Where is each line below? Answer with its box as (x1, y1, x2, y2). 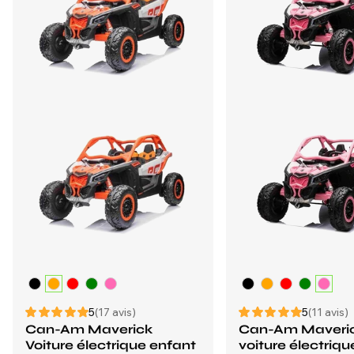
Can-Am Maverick (25, 322, 153, 337)
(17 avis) (95, 306, 136, 318)
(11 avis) (308, 306, 348, 318)
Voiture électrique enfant (25, 337, 196, 352)
